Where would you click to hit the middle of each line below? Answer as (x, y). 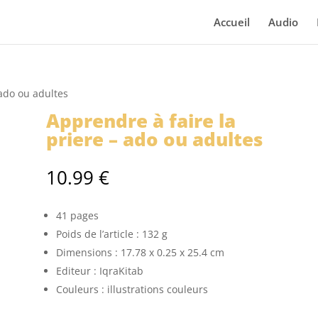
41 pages (77, 216)
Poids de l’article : (99, 234)
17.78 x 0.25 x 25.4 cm (172, 253)
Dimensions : (88, 253)
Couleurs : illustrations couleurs (132, 290)
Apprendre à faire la (141, 121)
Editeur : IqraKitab (99, 271)
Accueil (231, 22)
